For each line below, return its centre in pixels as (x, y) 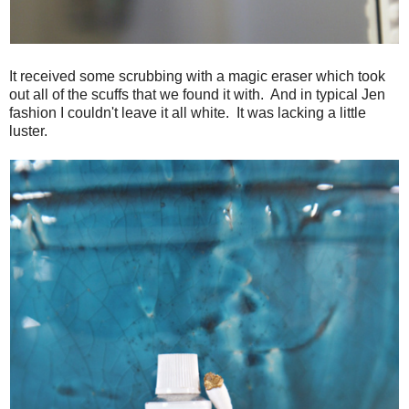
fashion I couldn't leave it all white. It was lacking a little (188, 112)
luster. (28, 131)
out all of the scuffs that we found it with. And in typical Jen (197, 94)
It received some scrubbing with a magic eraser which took (197, 76)
